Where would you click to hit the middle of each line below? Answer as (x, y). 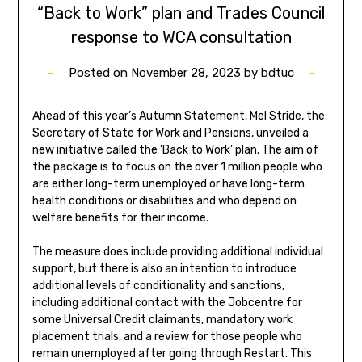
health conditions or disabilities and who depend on (164, 201)
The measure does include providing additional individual (177, 252)
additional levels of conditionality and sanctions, (158, 286)
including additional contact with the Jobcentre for (167, 303)
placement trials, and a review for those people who (167, 337)
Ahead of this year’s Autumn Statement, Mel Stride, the (178, 116)
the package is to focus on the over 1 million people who (177, 167)
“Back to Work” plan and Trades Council (181, 13)
